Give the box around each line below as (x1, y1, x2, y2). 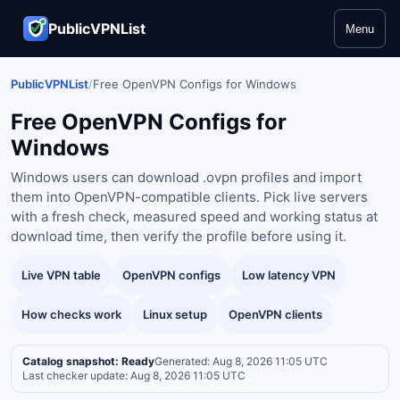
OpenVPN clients (229, 307, 322, 321)
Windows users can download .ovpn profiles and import (11, 169, 362, 186)
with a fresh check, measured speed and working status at (11, 208, 378, 225)
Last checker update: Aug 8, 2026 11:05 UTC (22, 369, 246, 382)
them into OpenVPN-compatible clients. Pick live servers (11, 188, 368, 205)
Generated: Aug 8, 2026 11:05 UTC (154, 354, 328, 368)
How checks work (21, 307, 121, 321)
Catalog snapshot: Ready (22, 354, 154, 368)
